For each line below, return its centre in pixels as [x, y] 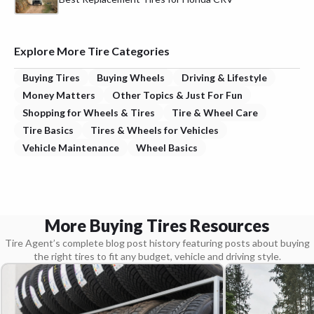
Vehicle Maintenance [71, 147]
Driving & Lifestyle [224, 77]
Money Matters [59, 95]
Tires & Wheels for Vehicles [155, 130]
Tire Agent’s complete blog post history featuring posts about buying [157, 243]
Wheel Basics [167, 147]
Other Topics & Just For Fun [177, 95]
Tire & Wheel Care [215, 112]
